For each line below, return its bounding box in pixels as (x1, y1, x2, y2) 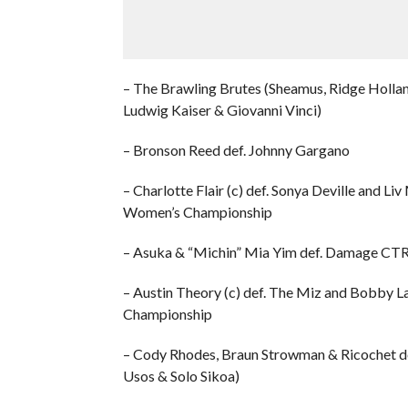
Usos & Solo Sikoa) (122, 366, 240, 384)
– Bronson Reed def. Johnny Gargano (122, 140, 350, 158)
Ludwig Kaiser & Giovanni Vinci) (122, 100, 321, 118)
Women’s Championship (122, 202, 272, 220)
